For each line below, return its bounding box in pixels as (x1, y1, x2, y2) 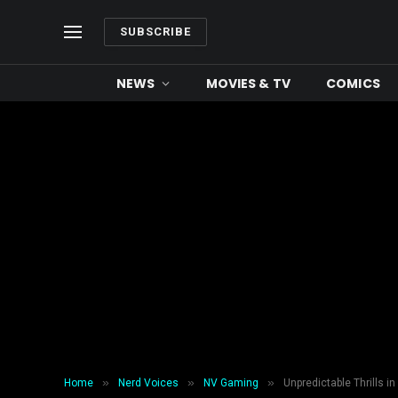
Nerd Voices (118, 377, 179, 389)
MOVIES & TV (205, 74, 291, 92)
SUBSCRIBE (120, 25, 192, 38)
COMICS (326, 74, 380, 92)
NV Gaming (203, 377, 259, 389)
